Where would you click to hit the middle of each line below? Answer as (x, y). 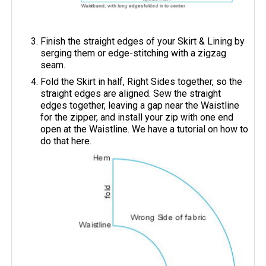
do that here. (66, 141)
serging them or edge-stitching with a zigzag (134, 53)
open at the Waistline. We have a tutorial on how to (145, 129)
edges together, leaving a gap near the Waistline (140, 105)
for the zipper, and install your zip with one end (137, 117)
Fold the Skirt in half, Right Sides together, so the (142, 81)
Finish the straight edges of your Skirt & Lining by (143, 41)
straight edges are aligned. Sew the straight (131, 93)
